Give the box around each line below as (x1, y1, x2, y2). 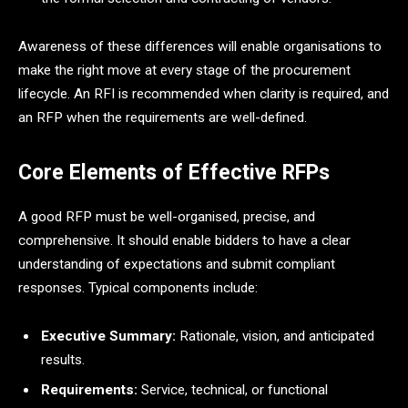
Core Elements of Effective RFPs (18, 160, 330, 186)
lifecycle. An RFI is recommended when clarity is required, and (18, 86, 389, 103)
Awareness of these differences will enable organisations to (18, 38, 382, 56)
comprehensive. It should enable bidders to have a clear (18, 231, 351, 249)
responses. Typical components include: (18, 279, 258, 296)
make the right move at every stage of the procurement (18, 62, 351, 79)
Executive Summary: (41, 328, 176, 345)
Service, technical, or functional (138, 381, 328, 398)
